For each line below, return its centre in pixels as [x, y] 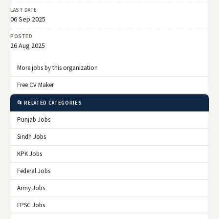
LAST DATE [24, 10]
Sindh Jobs [32, 137]
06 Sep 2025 [28, 20]
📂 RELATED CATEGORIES [50, 103]
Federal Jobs [34, 171]
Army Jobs [31, 188]
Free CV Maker [35, 85]
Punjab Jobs [34, 120]
